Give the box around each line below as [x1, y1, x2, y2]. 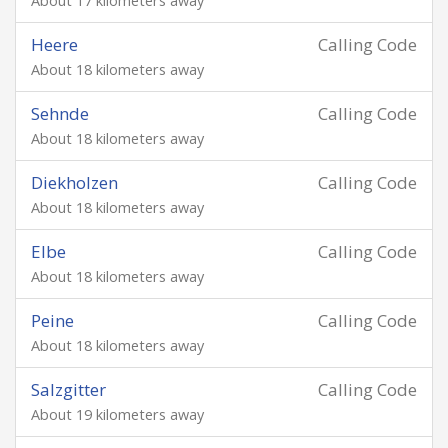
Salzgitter [31, 378, 106, 401]
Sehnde [31, 102, 89, 125]
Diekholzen [31, 171, 118, 194]
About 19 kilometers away [31, 405, 204, 424]
